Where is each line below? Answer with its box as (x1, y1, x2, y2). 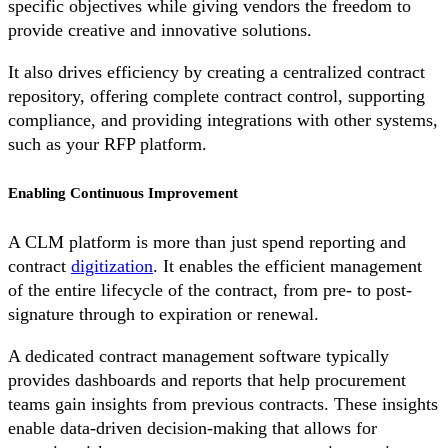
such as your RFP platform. (8, 134, 207, 155)
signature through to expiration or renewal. (8, 303, 319, 324)
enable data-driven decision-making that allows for (8, 417, 377, 438)
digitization (71, 255, 153, 276)
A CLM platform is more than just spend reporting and (8, 231, 406, 252)
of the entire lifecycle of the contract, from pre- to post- (8, 279, 412, 300)
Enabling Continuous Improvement (8, 185, 238, 202)
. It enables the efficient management (153, 255, 422, 276)
